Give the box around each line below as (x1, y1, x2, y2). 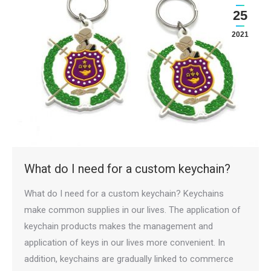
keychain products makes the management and (24, 221, 213, 232)
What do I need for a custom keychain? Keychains (24, 188, 224, 199)
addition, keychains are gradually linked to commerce (24, 253, 233, 264)
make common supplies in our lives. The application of (24, 204, 241, 215)
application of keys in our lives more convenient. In (24, 237, 225, 248)
